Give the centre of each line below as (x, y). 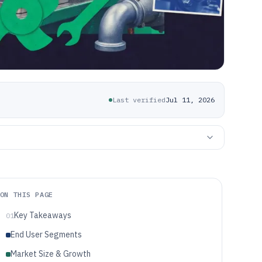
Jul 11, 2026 (190, 100)
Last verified (139, 100)
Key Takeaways (42, 215)
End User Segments (46, 235)
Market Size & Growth (50, 254)
